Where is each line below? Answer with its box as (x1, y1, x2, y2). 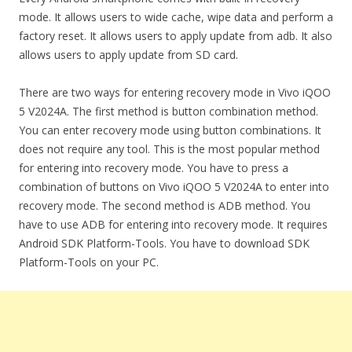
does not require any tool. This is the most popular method (19, 141, 320, 156)
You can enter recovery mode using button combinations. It (19, 123, 321, 137)
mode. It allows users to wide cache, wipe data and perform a (19, 9, 333, 24)
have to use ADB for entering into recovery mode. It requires (19, 217, 328, 232)
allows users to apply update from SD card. (19, 47, 238, 62)
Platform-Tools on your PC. (19, 255, 159, 269)
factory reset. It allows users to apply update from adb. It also (19, 28, 332, 43)
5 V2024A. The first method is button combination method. (19, 104, 318, 119)
